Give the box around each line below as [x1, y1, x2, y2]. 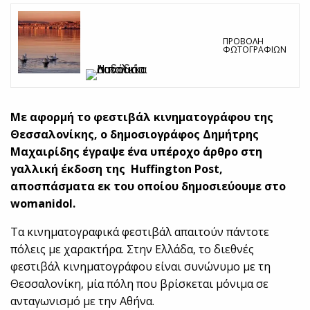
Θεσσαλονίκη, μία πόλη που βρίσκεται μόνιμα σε [10, 276, 269, 292]
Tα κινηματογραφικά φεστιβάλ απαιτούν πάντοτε [10, 224, 270, 240]
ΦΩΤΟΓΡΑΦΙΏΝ [223, 44, 286, 56]
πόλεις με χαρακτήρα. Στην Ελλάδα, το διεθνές [10, 241, 255, 257]
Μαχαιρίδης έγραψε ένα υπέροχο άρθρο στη [10, 144, 263, 160]
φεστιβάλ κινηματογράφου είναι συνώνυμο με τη [10, 259, 271, 275]
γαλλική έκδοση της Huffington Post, [10, 161, 224, 177]
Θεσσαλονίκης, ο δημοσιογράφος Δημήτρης [10, 127, 259, 143]
